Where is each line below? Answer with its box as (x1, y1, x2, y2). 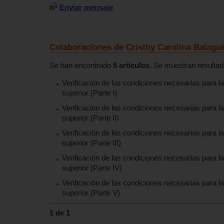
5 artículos (113, 61, 149, 70)
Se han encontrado (49, 61, 113, 70)
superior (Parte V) (62, 188, 120, 197)
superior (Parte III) (62, 138, 121, 147)
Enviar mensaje (59, 3, 113, 12)
